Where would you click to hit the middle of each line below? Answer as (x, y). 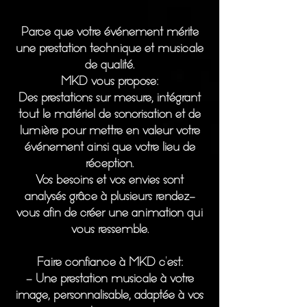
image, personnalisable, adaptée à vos (110, 295)
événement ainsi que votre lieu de (110, 147)
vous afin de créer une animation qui (110, 213)
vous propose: (125, 81)
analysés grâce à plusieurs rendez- (110, 196)
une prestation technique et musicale (110, 48)
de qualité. (110, 65)
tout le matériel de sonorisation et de (110, 114)
